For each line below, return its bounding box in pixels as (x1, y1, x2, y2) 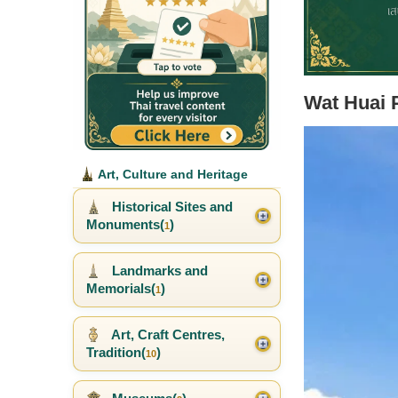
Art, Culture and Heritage (95, 167, 248, 182)
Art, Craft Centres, (108, 327, 225, 343)
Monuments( (86, 217, 164, 233)
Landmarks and (108, 263, 208, 279)
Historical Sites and (108, 199, 233, 215)
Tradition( (86, 345, 146, 361)
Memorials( (86, 281, 155, 297)
